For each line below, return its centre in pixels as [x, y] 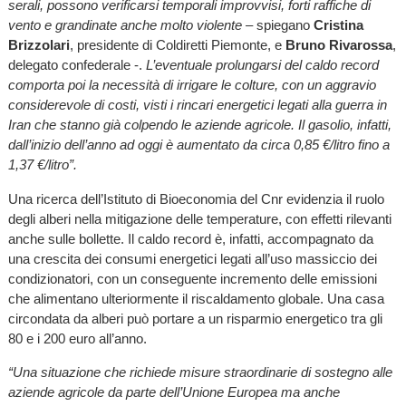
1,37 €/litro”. [42, 165]
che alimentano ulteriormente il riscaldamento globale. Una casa [196, 298]
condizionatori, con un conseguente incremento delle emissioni [192, 278]
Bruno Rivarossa [338, 45]
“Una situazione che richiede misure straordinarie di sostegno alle [200, 372]
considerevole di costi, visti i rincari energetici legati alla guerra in [197, 105]
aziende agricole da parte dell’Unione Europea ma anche [174, 391]
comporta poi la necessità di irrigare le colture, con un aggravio [192, 85]
